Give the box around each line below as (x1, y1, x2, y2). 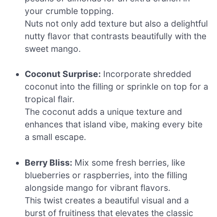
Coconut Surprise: (25, 69, 101, 79)
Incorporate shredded (101, 69, 192, 79)
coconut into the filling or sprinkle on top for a (25, 81, 209, 92)
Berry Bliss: (25, 157, 73, 168)
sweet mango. (25, 43, 81, 54)
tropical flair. (25, 94, 75, 105)
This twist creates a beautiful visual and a (25, 195, 189, 205)
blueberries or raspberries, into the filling (25, 170, 188, 180)
